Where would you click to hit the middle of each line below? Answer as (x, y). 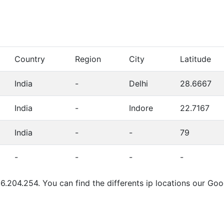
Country (30, 59)
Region (88, 59)
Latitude (195, 59)
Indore (141, 108)
